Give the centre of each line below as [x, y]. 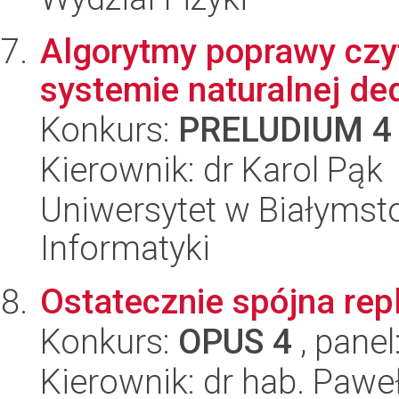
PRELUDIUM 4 [285, 130]
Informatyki [125, 248]
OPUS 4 [235, 342]
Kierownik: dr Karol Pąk [212, 170]
